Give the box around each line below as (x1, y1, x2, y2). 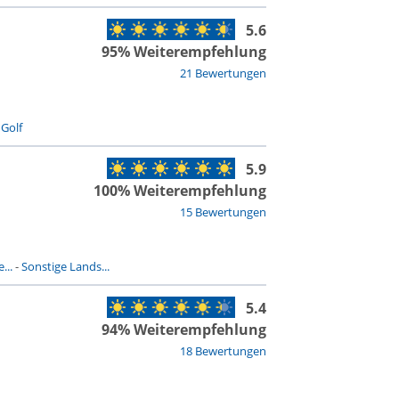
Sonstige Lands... (20, 258, 110, 274)
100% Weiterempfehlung (93, 181, 266, 200)
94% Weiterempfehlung (101, 320, 266, 339)
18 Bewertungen (179, 343, 266, 359)
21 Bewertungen (179, 65, 266, 81)
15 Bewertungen (179, 204, 266, 220)
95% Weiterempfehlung (101, 42, 266, 61)
